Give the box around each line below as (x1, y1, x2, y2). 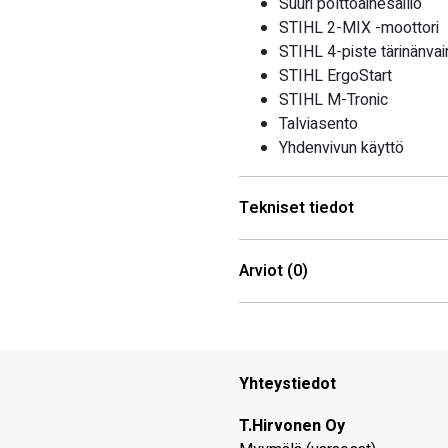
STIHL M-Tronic (279, 87, 388, 112)
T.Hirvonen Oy (239, 414, 345, 438)
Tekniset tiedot (239, 195, 354, 220)
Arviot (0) (239, 258, 308, 283)
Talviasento (279, 111, 358, 136)
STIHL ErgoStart (279, 63, 392, 88)
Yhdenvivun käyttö (279, 135, 404, 160)
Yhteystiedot (239, 372, 336, 396)
